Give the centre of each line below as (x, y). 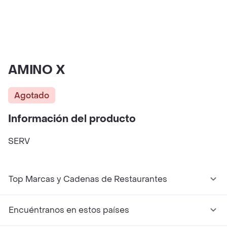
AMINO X (37, 70)
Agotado (32, 95)
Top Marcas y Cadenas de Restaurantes (88, 179)
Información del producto (72, 119)
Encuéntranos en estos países (69, 210)
